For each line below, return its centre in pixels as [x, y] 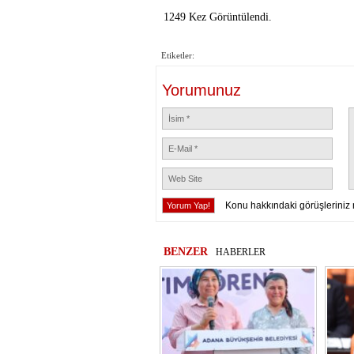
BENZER [186, 252]
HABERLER [241, 252]
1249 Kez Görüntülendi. [218, 17]
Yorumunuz [201, 90]
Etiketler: [178, 55]
